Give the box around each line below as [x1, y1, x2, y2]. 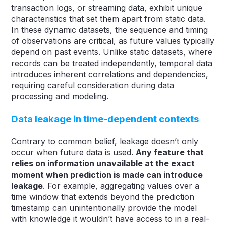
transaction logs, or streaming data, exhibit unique [11, 2, 203, 13]
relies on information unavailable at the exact [11, 158, 195, 168]
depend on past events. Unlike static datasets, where [11, 46, 213, 57]
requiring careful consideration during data [11, 80, 175, 90]
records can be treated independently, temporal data [11, 58, 213, 68]
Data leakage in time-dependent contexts [11, 112, 199, 125]
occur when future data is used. [11, 147, 136, 157]
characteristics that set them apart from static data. [11, 13, 206, 24]
